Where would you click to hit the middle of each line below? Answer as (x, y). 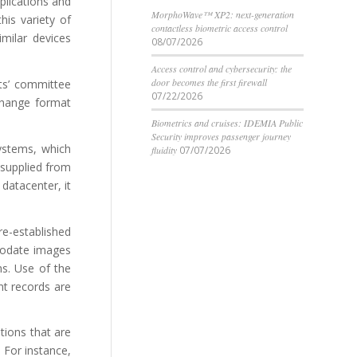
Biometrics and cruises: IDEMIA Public (227, 123)
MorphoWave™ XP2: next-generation (223, 14)
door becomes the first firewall (209, 82)
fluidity (164, 150)
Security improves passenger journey (221, 136)
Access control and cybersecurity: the (222, 69)
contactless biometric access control (220, 28)
